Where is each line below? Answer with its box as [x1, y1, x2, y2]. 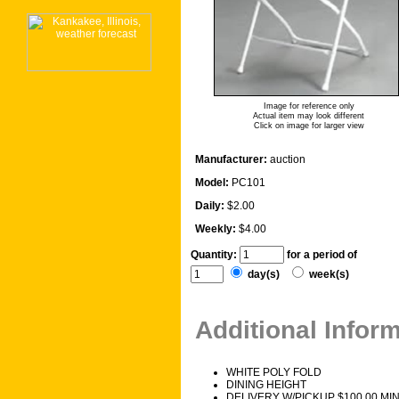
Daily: [195, 199, 224, 213]
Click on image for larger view [253, 121, 364, 131]
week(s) [306, 268, 354, 281]
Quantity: [191, 248, 240, 262]
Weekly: [195, 223, 236, 236]
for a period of [287, 248, 362, 262]
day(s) [245, 268, 288, 281]
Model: [195, 176, 229, 190]
